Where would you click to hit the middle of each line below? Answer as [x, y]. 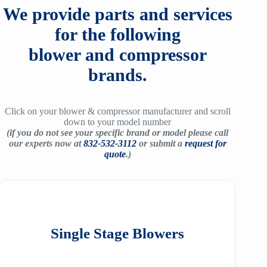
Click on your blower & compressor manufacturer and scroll [117, 111]
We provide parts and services [117, 14]
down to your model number [118, 122]
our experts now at [45, 143]
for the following [117, 34]
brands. [117, 75]
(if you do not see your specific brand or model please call [118, 133]
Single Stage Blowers [118, 233]
